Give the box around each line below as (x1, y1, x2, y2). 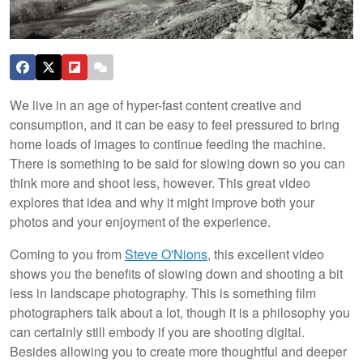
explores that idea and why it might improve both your (10, 192, 314, 211)
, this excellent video (207, 244, 324, 263)
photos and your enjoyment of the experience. (10, 211, 274, 231)
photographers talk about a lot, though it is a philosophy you (10, 302, 350, 322)
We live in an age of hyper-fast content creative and (10, 95, 301, 114)
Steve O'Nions (125, 244, 207, 263)
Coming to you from (10, 244, 125, 263)
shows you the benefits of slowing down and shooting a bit (10, 263, 343, 283)
